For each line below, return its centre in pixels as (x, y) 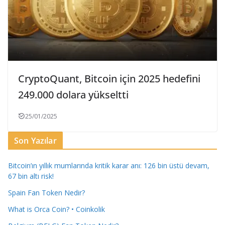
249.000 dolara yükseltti (73, 94)
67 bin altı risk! (31, 176)
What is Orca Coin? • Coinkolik (57, 209)
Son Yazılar (35, 140)
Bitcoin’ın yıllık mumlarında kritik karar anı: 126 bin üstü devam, (109, 165)
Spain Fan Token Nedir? (46, 192)
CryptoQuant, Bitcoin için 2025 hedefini (109, 78)
